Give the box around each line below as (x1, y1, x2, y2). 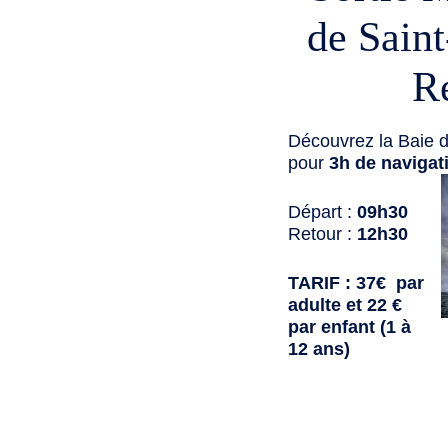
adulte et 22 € (288, 295, 407, 316)
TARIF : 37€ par (288, 273, 424, 294)
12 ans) (288, 339, 350, 360)
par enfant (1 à (288, 317, 411, 338)
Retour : (288, 224, 357, 245)
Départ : (288, 202, 357, 223)
